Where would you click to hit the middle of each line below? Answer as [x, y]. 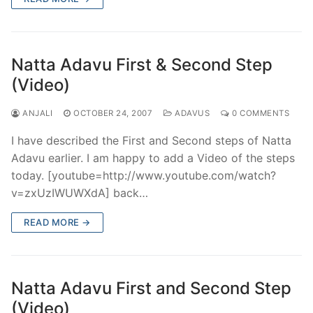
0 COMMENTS [259, 113]
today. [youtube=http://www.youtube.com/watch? [144, 175]
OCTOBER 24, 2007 [113, 113]
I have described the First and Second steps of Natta [151, 140]
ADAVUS [191, 113]
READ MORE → [57, 222]
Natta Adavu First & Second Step [142, 64]
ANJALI [36, 113]
